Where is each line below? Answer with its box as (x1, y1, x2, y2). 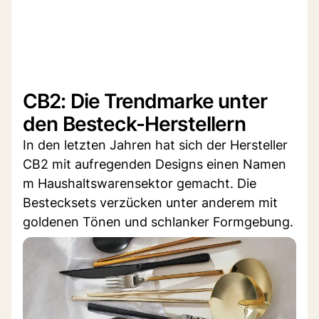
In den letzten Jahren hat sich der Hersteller (23, 137, 288, 152)
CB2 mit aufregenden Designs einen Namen (23, 156, 286, 172)
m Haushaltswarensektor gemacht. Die (23, 175, 256, 191)
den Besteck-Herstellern (23, 111, 246, 136)
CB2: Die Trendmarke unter (23, 88, 268, 113)
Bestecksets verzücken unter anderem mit (23, 194, 278, 210)
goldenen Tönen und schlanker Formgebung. (23, 214, 293, 229)
